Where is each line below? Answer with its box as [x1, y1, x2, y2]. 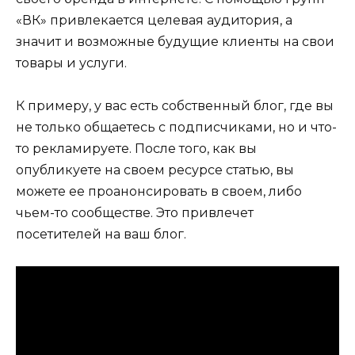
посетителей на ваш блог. [16, 227, 186, 242]
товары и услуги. [16, 55, 127, 71]
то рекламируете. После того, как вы [16, 141, 257, 157]
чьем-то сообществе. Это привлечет [16, 205, 254, 221]
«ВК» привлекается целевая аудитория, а [16, 12, 292, 28]
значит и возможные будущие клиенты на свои [16, 33, 334, 49]
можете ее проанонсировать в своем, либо [16, 184, 302, 200]
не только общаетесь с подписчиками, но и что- [16, 120, 337, 136]
